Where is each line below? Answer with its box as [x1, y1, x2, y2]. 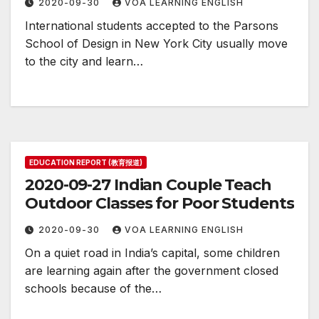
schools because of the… [25, 281, 162, 296]
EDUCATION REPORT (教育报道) [29, 158, 142, 167]
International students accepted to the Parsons [25, 19, 278, 33]
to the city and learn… [25, 54, 143, 69]
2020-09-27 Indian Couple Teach [25, 175, 271, 195]
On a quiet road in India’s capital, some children [25, 246, 280, 261]
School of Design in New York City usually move [25, 36, 288, 51]
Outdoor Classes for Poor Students [25, 194, 294, 214]
